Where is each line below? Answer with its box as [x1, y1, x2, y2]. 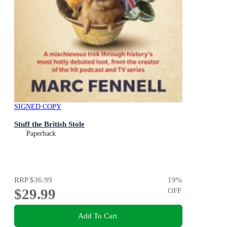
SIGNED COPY [14, 102, 61, 110]
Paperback [26, 130, 56, 138]
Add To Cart [78, 211, 117, 220]
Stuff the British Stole [14, 120, 85, 129]
